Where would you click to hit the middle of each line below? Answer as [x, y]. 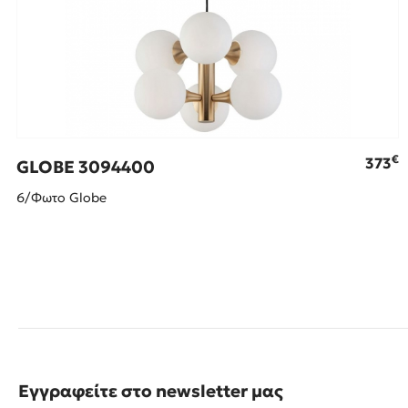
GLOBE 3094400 [86, 168]
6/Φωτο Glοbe [61, 198]
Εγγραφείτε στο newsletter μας [151, 392]
